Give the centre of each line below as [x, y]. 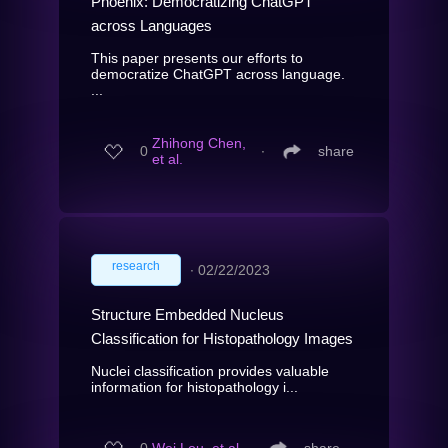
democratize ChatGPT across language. [218, 73]
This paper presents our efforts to [197, 57]
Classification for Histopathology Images [222, 338]
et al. [167, 159]
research [136, 265]
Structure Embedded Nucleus [187, 314]
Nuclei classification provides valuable [210, 370]
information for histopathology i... [194, 386]
